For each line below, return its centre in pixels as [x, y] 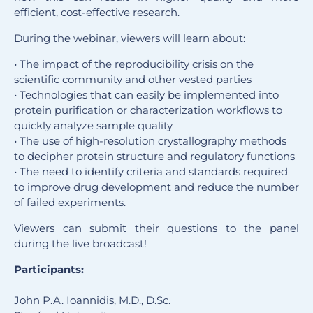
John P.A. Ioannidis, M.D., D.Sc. [92, 300]
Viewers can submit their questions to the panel [156, 228]
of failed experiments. [70, 203]
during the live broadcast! [80, 244]
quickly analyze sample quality [93, 126]
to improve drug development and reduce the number [156, 187]
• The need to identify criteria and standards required [151, 172]
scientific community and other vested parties [133, 80]
